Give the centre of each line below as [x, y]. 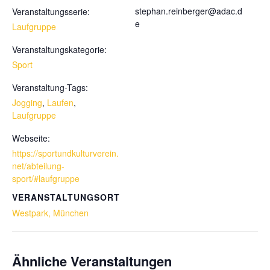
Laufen [60, 102]
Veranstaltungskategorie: [59, 49]
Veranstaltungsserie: [51, 11]
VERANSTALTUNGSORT [66, 197]
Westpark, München [50, 213]
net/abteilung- [38, 166]
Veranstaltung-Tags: [50, 87]
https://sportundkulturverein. [65, 153]
